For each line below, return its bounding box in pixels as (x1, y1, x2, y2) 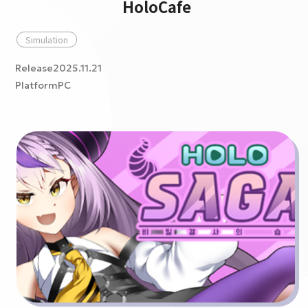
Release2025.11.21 (15, 62, 102, 74)
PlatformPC (15, 79, 71, 91)
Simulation (25, 33, 68, 46)
